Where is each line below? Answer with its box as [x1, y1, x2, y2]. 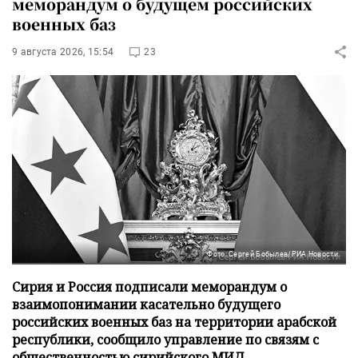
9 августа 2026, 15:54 [12, 46, 114, 58]
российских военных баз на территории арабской [12, 312, 336, 331]
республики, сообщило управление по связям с [12, 330, 319, 348]
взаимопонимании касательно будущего [12, 295, 280, 313]
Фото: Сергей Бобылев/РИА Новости [207, 249, 338, 258]
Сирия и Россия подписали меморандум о [12, 277, 287, 296]
